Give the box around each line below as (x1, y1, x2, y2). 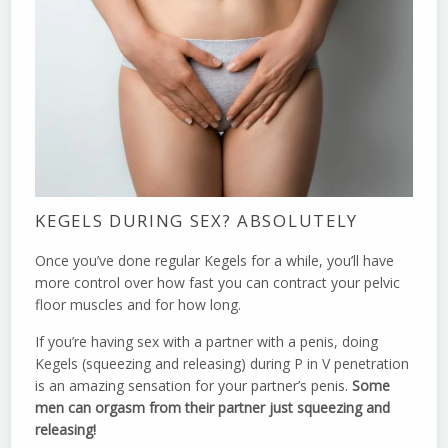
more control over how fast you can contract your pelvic (35, 273, 401, 293)
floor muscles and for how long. (35, 295, 242, 315)
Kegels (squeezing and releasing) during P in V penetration (35, 354, 410, 374)
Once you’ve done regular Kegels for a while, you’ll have (35, 251, 395, 271)
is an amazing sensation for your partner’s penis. (35, 376, 353, 396)
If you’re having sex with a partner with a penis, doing (35, 332, 379, 352)
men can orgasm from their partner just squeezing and (35, 398, 391, 418)
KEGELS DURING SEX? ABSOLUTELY (35, 209, 358, 233)
